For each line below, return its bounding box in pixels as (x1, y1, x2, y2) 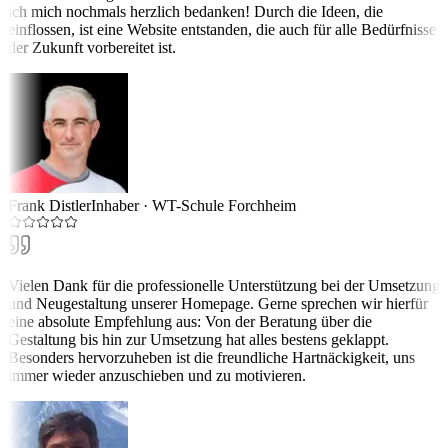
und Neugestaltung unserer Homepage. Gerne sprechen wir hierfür (8, 294, 428, 312)
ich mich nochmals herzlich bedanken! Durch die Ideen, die (8, 2, 383, 20)
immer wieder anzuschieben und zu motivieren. (8, 366, 306, 384)
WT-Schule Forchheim (152, 196, 296, 214)
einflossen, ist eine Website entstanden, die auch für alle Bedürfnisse (8, 20, 436, 38)
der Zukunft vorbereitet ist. (8, 38, 176, 56)
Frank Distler (8, 196, 91, 214)
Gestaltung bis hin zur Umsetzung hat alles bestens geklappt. (8, 330, 389, 348)
